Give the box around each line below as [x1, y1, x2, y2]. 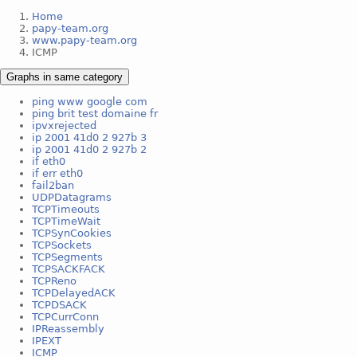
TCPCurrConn [32, 310, 99, 323]
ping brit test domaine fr [32, 107, 158, 120]
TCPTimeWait [32, 214, 100, 227]
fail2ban [32, 178, 74, 191]
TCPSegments [32, 250, 103, 263]
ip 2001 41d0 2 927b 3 [32, 131, 147, 143]
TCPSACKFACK [32, 262, 105, 275]
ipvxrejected [32, 119, 96, 131]
